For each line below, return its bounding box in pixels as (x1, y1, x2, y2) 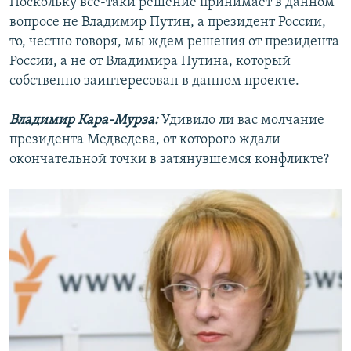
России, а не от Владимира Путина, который (9, 54, 291, 70)
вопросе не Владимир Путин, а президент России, (9, 15, 326, 31)
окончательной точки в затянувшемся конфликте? (9, 152, 329, 168)
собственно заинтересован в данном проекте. (9, 74, 299, 89)
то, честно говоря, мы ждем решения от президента (9, 34, 339, 50)
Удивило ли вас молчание (161, 113, 324, 128)
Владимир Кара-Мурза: (9, 113, 161, 128)
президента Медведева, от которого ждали (9, 132, 280, 148)
